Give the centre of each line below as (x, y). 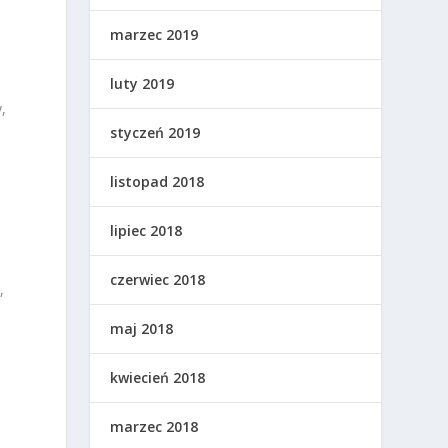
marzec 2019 (154, 35)
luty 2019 (142, 84)
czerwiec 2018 (158, 280)
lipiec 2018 (146, 231)
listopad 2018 (157, 182)
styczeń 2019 (155, 133)
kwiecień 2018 (158, 378)
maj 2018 (142, 329)
